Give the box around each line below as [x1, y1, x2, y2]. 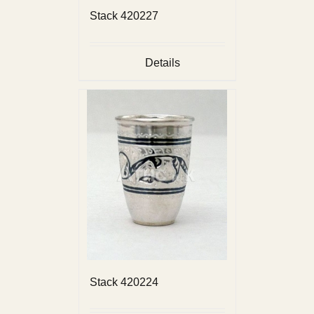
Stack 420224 [89, 275, 158, 288]
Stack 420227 [89, 9, 158, 22]
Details [145, 56, 180, 69]
